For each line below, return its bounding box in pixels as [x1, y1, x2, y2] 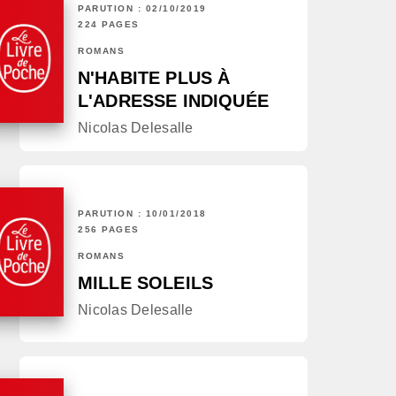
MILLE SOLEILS [78, 273, 214, 293]
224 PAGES [78, 19, 140, 30]
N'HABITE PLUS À [78, 68, 231, 88]
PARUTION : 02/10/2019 [78, 4, 207, 14]
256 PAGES [78, 225, 140, 235]
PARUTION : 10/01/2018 [78, 209, 207, 219]
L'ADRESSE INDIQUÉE [78, 91, 269, 111]
